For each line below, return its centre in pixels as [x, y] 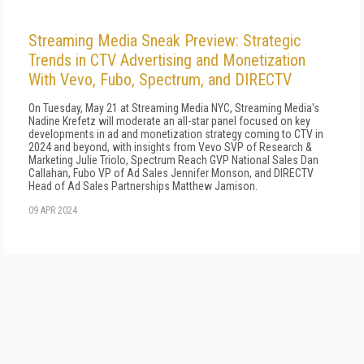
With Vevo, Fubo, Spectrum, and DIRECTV [160, 80]
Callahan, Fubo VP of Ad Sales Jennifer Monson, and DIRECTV [171, 173]
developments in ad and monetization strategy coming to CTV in [176, 134]
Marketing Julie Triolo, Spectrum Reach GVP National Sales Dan [173, 160]
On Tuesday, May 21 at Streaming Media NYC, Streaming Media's [174, 108]
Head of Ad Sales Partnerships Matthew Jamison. [143, 186]
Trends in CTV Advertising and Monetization [167, 60]
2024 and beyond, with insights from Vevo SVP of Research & [170, 147]
